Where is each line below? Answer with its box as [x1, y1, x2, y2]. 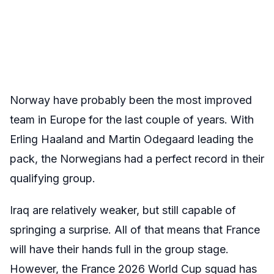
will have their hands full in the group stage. [10, 243, 229, 256]
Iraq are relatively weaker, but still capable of [10, 204, 236, 217]
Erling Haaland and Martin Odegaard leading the [10, 133, 253, 146]
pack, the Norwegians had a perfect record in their [10, 152, 264, 166]
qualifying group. [10, 172, 95, 185]
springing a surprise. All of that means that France [10, 223, 260, 237]
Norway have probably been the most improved [10, 94, 252, 107]
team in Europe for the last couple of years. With [10, 113, 254, 127]
